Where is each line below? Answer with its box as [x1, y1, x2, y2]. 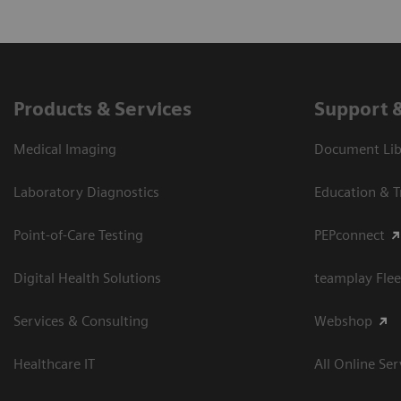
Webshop [314, 312, 372, 330]
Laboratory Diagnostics [13, 183, 159, 201]
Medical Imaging [13, 141, 116, 158]
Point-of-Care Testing [13, 226, 143, 244]
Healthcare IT [13, 355, 95, 373]
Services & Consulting [13, 312, 149, 330]
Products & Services [13, 98, 192, 121]
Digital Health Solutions [13, 269, 161, 287]
